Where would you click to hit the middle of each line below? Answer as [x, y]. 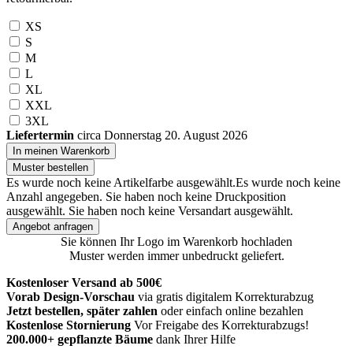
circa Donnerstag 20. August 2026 [162, 136]
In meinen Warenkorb [61, 151]
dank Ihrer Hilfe [196, 340]
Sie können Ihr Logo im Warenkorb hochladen [176, 242]
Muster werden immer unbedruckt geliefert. [176, 256]
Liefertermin [40, 136]
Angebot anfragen [53, 227]
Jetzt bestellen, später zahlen [82, 311]
